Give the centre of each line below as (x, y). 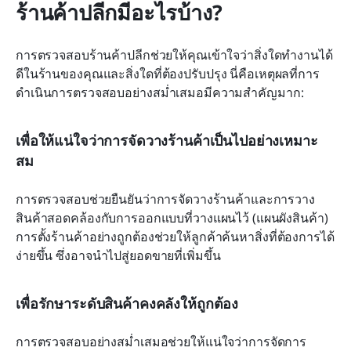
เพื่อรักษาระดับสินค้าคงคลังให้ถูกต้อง (127, 304)
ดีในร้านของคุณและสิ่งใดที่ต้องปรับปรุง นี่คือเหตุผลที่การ (168, 74)
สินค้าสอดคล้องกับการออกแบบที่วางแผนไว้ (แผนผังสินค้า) (172, 218)
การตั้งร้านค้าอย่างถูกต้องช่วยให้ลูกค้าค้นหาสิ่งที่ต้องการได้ (175, 237)
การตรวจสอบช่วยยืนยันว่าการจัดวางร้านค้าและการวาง (165, 199)
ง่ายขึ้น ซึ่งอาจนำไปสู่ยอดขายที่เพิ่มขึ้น (118, 256)
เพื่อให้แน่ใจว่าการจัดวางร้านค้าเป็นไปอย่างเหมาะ (167, 141)
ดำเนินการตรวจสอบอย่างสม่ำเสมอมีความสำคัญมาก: (160, 93)
